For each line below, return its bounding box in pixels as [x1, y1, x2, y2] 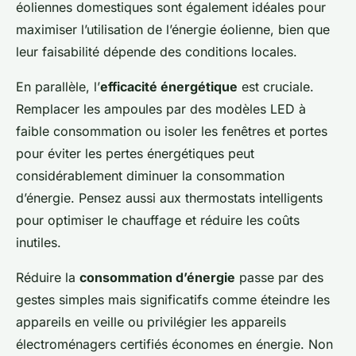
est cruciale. [238, 79, 314, 95]
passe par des [235, 269, 323, 285]
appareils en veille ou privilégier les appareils [16, 314, 286, 330]
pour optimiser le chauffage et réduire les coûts [16, 212, 300, 228]
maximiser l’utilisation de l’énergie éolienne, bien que [16, 21, 330, 37]
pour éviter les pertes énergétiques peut [16, 145, 254, 161]
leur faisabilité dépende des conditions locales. [16, 44, 297, 60]
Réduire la [16, 269, 79, 285]
